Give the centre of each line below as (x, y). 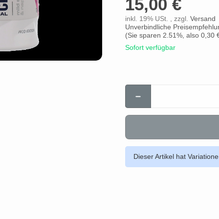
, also (192, 35)
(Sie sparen (144, 35)
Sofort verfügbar (150, 47)
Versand (203, 19)
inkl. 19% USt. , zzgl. (158, 19)
